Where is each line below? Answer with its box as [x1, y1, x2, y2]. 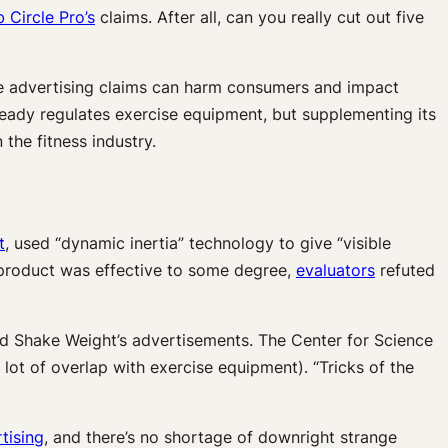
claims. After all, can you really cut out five [95, 7, 424, 28]
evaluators [296, 260, 375, 281]
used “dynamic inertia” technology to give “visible [9, 233, 391, 254]
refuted [375, 260, 435, 281]
